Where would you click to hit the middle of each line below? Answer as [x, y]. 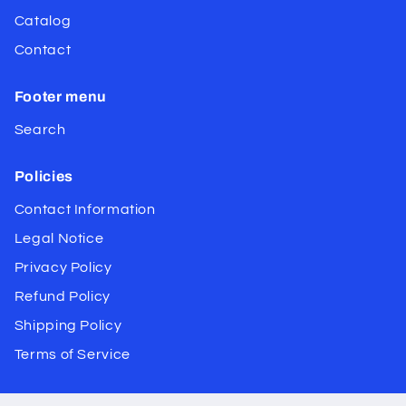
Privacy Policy [63, 268]
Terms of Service [72, 355]
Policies [44, 177]
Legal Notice [59, 239]
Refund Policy [62, 297]
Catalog [43, 21]
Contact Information [85, 210]
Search [40, 130]
